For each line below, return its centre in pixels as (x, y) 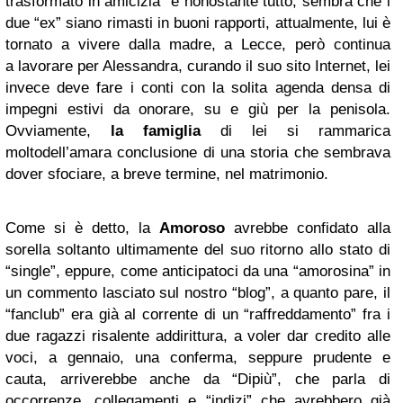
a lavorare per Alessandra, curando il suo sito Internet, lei (198, 66)
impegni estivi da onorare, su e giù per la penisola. (198, 109)
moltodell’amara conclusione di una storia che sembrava (198, 152)
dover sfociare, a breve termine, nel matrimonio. (167, 174)
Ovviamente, (58, 130)
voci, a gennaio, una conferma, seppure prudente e (198, 357)
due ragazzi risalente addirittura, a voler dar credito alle (198, 336)
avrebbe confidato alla (308, 228)
